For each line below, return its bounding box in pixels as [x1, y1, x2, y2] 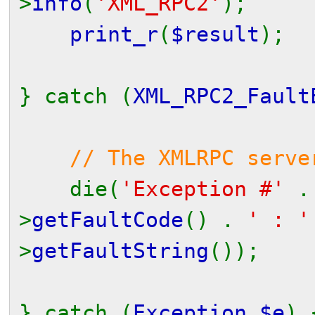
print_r [70, 22, 158, 46]
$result [171, 22, 259, 46]
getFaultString [32, 238, 209, 263]
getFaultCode [32, 207, 184, 232]
